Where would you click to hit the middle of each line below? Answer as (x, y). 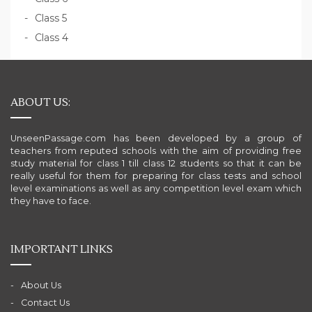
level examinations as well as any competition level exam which (156, 189)
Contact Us (45, 303)
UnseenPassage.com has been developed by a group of (156, 139)
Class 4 (52, 38)
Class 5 (51, 18)
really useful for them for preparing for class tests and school (156, 176)
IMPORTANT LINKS (62, 250)
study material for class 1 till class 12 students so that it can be (156, 164)
